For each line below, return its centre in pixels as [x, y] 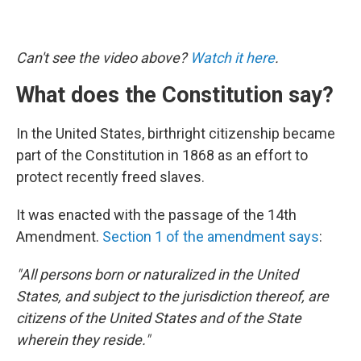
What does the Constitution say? [175, 95]
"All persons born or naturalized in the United [157, 274]
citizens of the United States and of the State [159, 317]
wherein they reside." [83, 339]
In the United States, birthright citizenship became [176, 133]
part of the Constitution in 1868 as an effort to [162, 155]
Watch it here [232, 57]
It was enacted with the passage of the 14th [156, 214]
